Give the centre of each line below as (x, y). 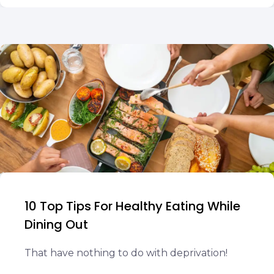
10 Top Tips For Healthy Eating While (132, 206)
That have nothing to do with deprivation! (126, 253)
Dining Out (56, 224)
